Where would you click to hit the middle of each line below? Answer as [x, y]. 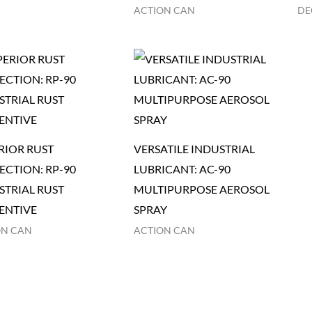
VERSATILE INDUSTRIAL [195, 149]
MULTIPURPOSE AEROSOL [202, 189]
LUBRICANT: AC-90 [182, 169]
